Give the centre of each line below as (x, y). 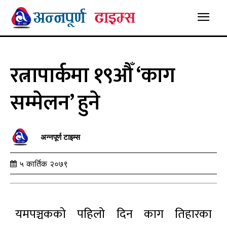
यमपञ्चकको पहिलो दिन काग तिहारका (113, 214)
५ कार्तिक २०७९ (44, 164)
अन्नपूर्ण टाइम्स (60, 137)
